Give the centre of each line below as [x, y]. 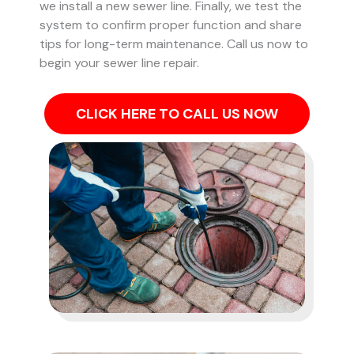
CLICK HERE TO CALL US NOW [177, 113]
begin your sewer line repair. [119, 63]
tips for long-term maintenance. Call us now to [174, 44]
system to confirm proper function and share [171, 25]
